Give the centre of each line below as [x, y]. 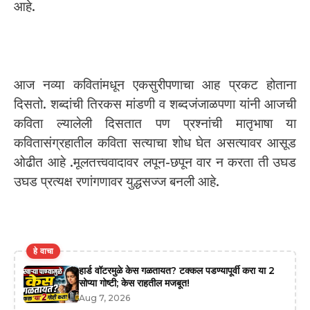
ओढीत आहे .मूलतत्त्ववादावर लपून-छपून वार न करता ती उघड [155, 162]
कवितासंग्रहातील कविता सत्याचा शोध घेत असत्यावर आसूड [155, 143]
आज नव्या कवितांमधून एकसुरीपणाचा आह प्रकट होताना [155, 84]
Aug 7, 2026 [104, 298]
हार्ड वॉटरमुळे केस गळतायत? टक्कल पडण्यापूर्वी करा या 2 [177, 270]
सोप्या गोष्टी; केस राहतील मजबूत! [134, 283]
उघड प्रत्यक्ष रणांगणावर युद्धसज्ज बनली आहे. [117, 181]
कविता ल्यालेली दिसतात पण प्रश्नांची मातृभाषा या [155, 123]
